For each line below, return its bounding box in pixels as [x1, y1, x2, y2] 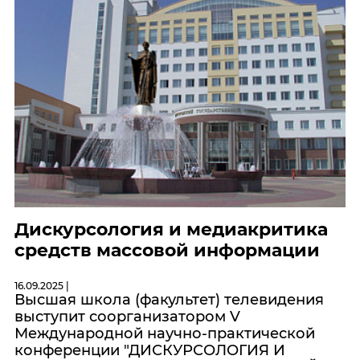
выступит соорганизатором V [14, 308, 240, 325]
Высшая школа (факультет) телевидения [14, 291, 324, 309]
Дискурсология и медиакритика [14, 219, 328, 240]
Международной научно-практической [14, 325, 315, 342]
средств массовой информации [14, 239, 320, 261]
